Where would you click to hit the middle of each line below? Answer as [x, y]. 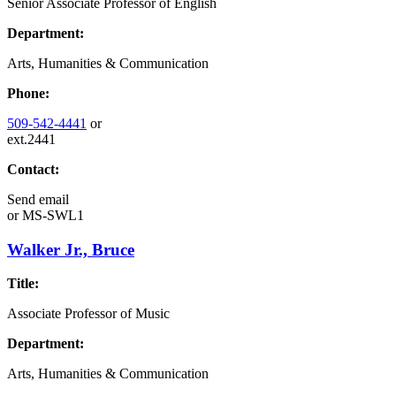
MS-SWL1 [51, 215]
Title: [23, 284]
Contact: [33, 169]
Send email [38, 199]
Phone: [28, 93]
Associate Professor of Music [88, 314]
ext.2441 [31, 139]
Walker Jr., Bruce [71, 249]
